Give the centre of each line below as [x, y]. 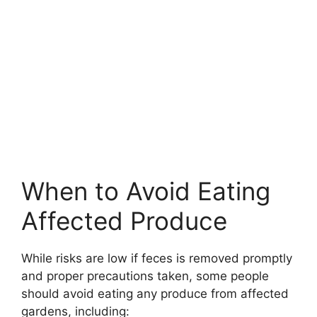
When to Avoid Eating [146, 191]
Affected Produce [124, 221]
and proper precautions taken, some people [145, 276]
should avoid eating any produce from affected [155, 294]
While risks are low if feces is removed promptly [157, 259]
